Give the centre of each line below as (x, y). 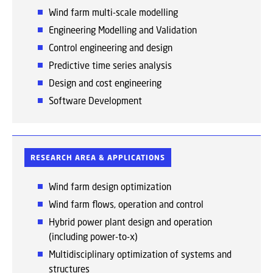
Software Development (95, 101)
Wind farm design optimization (110, 186)
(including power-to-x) (93, 236)
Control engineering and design (111, 48)
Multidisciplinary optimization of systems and (140, 254)
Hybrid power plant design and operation (130, 222)
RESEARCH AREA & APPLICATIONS (98, 158)
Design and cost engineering (105, 83)
